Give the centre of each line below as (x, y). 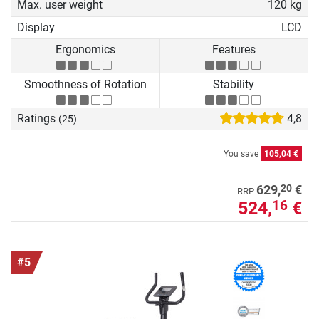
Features (234, 50)
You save (242, 154)
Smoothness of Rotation (85, 84)
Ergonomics (85, 50)
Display (36, 27)
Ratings (38, 118)
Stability (234, 84)
